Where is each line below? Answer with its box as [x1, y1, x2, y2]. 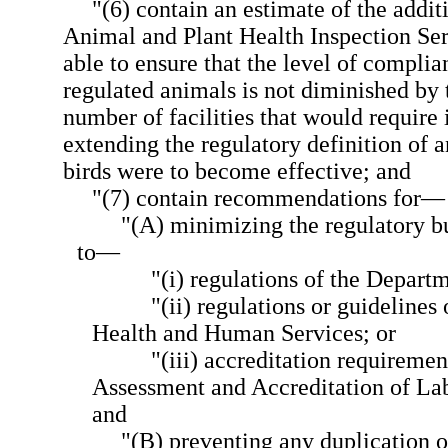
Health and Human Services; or [92, 320, 396, 347]
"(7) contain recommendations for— [91, 185, 445, 212]
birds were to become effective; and [62, 158, 411, 185]
